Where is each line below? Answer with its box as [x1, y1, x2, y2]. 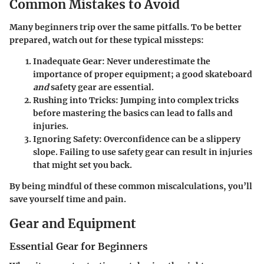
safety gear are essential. [49, 81, 154, 93]
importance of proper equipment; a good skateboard [33, 68, 252, 80]
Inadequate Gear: [33, 55, 105, 67]
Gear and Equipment [9, 215, 136, 232]
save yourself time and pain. [9, 193, 126, 204]
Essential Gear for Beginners [9, 240, 147, 253]
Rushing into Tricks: [33, 94, 118, 105]
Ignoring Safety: [33, 133, 102, 144]
